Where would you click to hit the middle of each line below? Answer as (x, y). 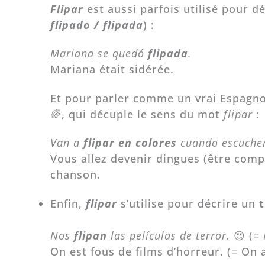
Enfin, (66, 203)
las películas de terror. (172, 235)
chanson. (77, 175)
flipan (90, 235)
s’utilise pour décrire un (188, 203)
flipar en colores (128, 143)
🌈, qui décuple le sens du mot (137, 114)
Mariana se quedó (99, 54)
